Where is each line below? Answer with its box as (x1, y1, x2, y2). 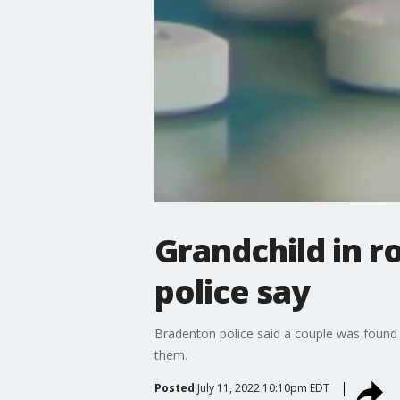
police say (154, 269, 310, 313)
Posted (154, 379, 195, 396)
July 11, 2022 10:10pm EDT (196, 379, 329, 396)
